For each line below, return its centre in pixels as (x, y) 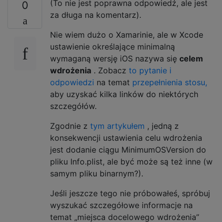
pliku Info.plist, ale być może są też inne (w (131, 162)
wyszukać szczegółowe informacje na (121, 205)
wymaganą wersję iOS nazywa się (115, 59)
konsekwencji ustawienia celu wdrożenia (126, 138)
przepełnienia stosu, (170, 83)
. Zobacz (110, 71)
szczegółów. (73, 106)
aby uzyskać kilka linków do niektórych (124, 94)
